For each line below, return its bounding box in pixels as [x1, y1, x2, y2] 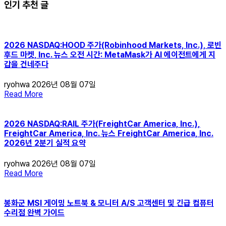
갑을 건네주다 [4, 59, 48, 69]
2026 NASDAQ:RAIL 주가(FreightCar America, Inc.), [4, 119, 200, 129]
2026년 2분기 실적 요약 [4, 138, 86, 148]
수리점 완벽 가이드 [4, 207, 65, 217]
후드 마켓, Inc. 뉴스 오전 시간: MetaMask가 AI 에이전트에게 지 [4, 49, 215, 60]
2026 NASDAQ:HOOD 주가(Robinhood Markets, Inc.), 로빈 [4, 40, 221, 50]
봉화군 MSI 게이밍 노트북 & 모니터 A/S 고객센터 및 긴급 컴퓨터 [4, 198, 214, 208]
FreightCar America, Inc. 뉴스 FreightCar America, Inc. [4, 129, 213, 139]
